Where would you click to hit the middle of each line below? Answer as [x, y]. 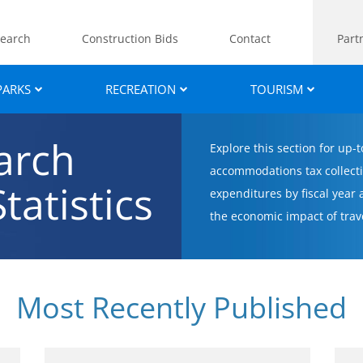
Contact [250, 38]
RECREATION [140, 89]
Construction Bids [130, 38]
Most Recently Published [181, 307]
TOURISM [276, 89]
